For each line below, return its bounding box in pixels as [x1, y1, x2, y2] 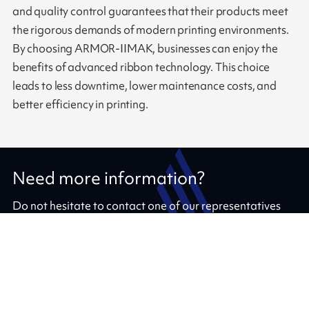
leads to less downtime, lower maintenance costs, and [12, 78, 277, 94]
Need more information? [12, 166, 205, 190]
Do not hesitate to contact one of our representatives [12, 197, 281, 213]
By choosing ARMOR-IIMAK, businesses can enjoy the [12, 41, 278, 57]
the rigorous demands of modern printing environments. [12, 22, 289, 38]
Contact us [25, 232, 80, 248]
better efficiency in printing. [12, 97, 148, 112]
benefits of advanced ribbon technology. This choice [12, 59, 270, 75]
